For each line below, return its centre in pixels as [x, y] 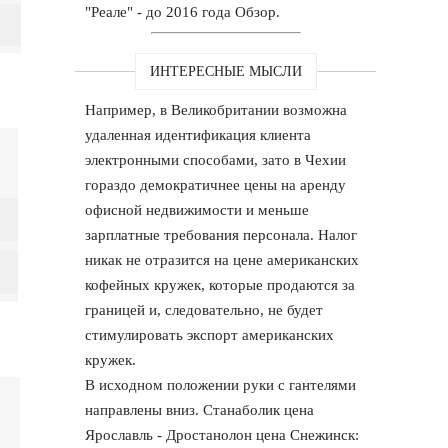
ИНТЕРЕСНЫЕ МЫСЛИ [225, 71]
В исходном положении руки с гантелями [221, 384]
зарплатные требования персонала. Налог [221, 234]
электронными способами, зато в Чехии [216, 159]
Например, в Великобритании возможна [216, 109]
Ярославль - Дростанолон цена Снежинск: [222, 434]
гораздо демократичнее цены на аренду [216, 184]
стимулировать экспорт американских [210, 334]
